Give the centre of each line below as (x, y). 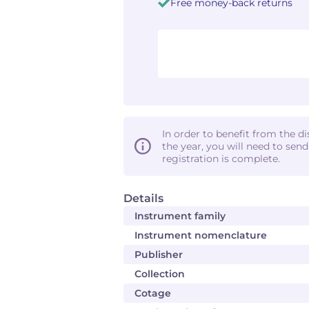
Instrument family (180, 216)
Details (143, 198)
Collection (160, 274)
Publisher (159, 255)
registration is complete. (221, 159)
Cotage (153, 293)
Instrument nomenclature (201, 235)
